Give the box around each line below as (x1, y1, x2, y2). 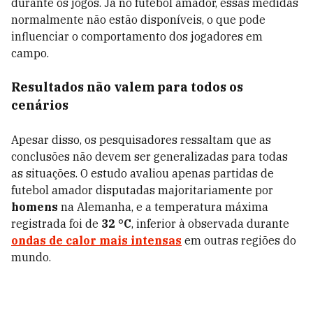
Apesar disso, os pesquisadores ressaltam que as (11, 133, 271, 147)
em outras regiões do (182, 233, 296, 247)
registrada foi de (11, 217, 99, 231)
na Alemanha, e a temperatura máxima (58, 200, 268, 214)
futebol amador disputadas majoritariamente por (11, 183, 273, 197)
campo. (11, 46, 49, 60)
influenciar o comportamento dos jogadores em (11, 29, 263, 43)
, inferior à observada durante (131, 217, 289, 231)
